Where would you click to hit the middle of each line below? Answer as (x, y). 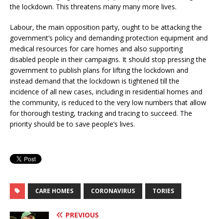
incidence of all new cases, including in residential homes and (106, 91)
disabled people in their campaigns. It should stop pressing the (108, 59)
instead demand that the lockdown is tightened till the (95, 81)
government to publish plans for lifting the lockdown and (99, 70)
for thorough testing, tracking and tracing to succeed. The (101, 113)
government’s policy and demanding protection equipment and (109, 38)
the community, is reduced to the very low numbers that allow (108, 102)
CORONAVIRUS (113, 191)
